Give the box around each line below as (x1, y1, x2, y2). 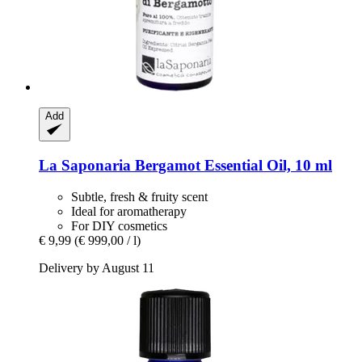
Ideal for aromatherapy (71, 204, 187, 218)
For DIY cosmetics (71, 218, 167, 233)
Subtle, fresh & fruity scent (71, 189, 208, 204)
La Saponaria (39, 156, 131, 174)
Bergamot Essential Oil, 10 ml (131, 156, 332, 174)
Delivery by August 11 (39, 260, 154, 275)
